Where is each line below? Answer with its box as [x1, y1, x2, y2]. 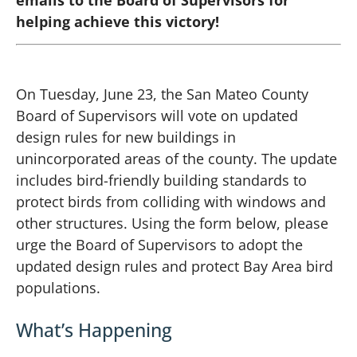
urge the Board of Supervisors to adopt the [16, 234, 303, 254]
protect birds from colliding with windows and [16, 191, 326, 211]
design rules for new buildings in [16, 127, 236, 147]
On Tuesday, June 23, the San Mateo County [16, 84, 308, 104]
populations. [16, 277, 100, 297]
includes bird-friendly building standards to [16, 170, 307, 190]
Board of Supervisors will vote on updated [16, 105, 298, 125]
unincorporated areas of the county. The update [16, 148, 337, 168]
